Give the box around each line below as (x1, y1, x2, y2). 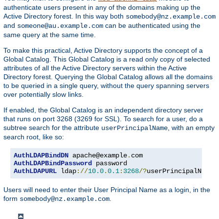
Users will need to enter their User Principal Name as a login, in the (3, 186, 210, 194)
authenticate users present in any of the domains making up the (3, 3, 200, 12)
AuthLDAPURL (14, 167, 57, 175)
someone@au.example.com (17, 22, 103, 30)
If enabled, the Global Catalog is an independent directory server (3, 106, 203, 114)
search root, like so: (3, 133, 64, 141)
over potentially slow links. (3, 90, 84, 99)
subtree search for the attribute (3, 124, 101, 132)
